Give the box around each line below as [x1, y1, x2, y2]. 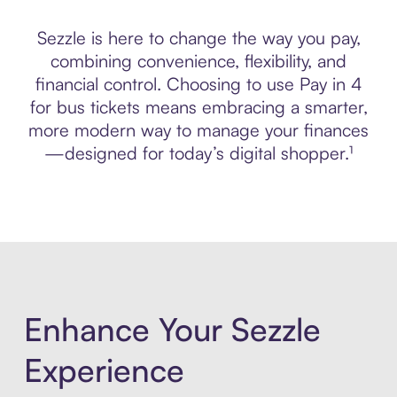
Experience [23, 350, 184, 391]
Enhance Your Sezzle [23, 309, 321, 350]
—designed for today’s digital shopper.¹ [44, 141, 353, 164]
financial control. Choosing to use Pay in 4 [35, 72, 362, 95]
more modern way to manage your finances [28, 118, 369, 141]
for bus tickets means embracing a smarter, [29, 95, 368, 118]
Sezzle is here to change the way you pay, [36, 26, 361, 49]
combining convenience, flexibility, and [51, 49, 346, 72]
